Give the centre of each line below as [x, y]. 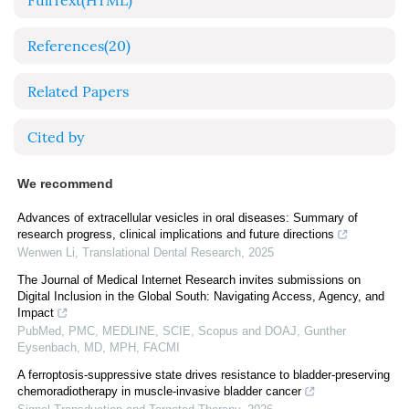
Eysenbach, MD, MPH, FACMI [99, 347]
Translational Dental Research [162, 252]
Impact [36, 313]
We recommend [65, 184]
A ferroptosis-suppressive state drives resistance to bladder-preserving [204, 375]
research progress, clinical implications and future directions [176, 234]
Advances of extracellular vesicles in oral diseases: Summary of [188, 218]
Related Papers [78, 92]
